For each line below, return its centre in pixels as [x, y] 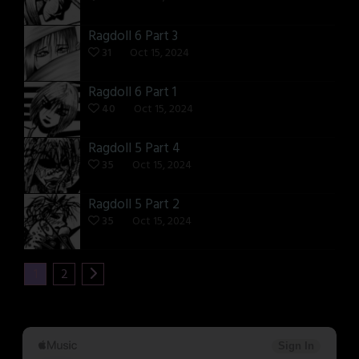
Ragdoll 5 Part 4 [134, 149]
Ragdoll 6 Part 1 [132, 93]
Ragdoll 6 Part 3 [133, 37]
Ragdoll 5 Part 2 [134, 205]
